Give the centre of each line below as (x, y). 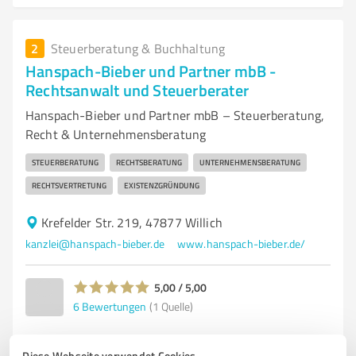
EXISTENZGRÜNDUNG (162, 185)
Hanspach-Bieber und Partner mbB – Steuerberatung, (175, 115)
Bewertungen (114, 306)
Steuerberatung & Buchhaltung (138, 48)
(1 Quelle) (171, 306)
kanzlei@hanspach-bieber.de (95, 244)
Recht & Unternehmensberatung (116, 134)
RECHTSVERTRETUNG (69, 185)
